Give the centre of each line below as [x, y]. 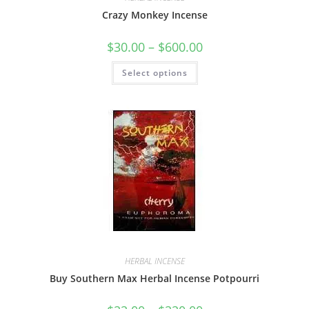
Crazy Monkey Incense [154, 15]
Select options [154, 73]
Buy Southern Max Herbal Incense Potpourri [154, 278]
